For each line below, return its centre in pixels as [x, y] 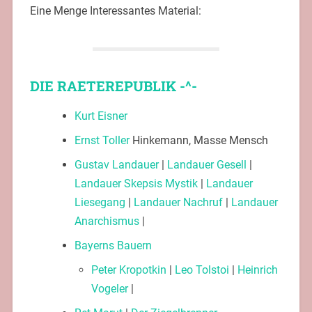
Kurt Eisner [101, 116]
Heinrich [257, 270]
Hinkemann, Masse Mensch [198, 140]
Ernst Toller [102, 140]
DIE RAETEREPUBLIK [103, 85]
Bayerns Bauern [113, 245]
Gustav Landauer [116, 164]
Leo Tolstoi [202, 270]
